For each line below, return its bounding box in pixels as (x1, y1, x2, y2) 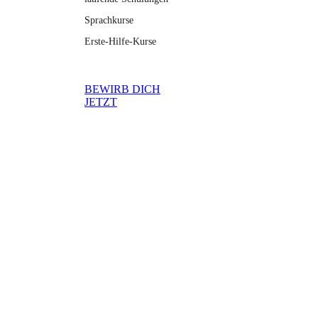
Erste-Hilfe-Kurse (84, 35, 156, 47)
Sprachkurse (84, 14, 133, 26)
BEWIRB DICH (84, 82, 160, 95)
